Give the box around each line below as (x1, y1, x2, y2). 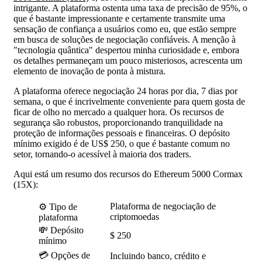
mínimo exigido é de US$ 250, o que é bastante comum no (13, 139, 230, 149)
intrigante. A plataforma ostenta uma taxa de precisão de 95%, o (13, 3, 247, 13)
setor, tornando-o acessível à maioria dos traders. (13, 149, 191, 160)
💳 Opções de (39, 250, 90, 261)
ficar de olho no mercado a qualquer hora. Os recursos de (13, 107, 224, 118)
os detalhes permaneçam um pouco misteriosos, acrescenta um (13, 56, 242, 66)
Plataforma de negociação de (110, 201, 216, 212)
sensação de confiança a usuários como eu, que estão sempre (13, 24, 236, 35)
